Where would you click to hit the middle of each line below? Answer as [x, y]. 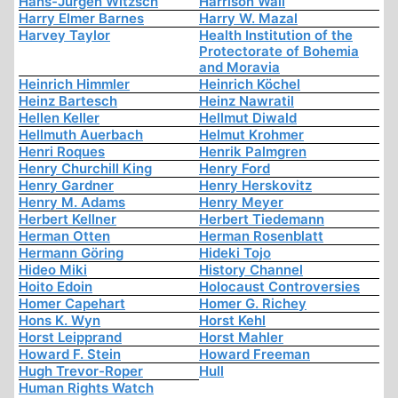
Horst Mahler [241, 338]
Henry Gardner [66, 186]
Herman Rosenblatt [261, 236]
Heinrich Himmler [74, 84]
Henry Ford [235, 169]
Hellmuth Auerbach [81, 135]
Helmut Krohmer [251, 135]
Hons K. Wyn [60, 321]
